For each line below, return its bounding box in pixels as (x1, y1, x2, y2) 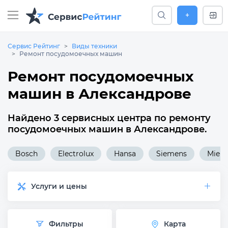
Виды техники (72, 42, 117, 50)
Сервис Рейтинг (8, 42, 60, 50)
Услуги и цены (31, 182, 87, 191)
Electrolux (58, 149, 94, 158)
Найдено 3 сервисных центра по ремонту (8, 112, 211, 124)
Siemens (156, 149, 187, 158)
